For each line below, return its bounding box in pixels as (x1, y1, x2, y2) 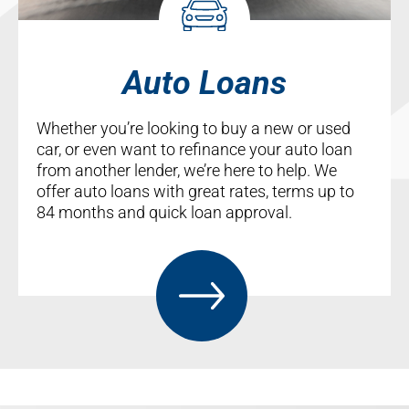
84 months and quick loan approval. (37, 202, 292, 222)
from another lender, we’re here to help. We (37, 160, 337, 180)
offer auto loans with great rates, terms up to (37, 181, 354, 201)
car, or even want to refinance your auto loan (37, 139, 352, 159)
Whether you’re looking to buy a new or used (37, 118, 351, 138)
